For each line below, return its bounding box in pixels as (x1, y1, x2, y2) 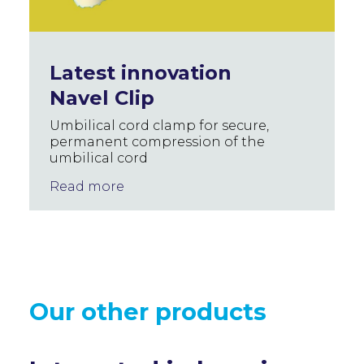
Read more (50, 179, 124, 194)
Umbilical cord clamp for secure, (50, 118, 269, 133)
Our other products (29, 297, 266, 326)
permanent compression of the (50, 134, 265, 149)
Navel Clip (50, 86, 154, 110)
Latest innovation (50, 61, 232, 84)
